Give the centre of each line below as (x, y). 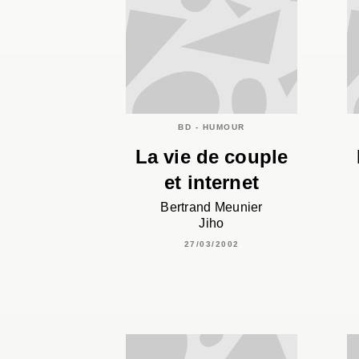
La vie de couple (212, 156)
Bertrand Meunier (212, 207)
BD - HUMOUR (212, 127)
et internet (212, 182)
